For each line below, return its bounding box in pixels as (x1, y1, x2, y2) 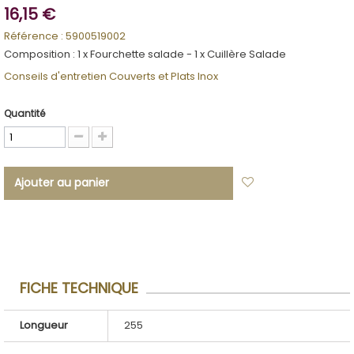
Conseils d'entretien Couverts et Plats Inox (4, 69, 218, 84)
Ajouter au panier (14, 175, 109, 190)
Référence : (4, 28, 63, 43)
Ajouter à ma (264, 175, 333, 190)
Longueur (20, 318, 68, 333)
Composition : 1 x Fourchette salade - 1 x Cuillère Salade (4, 47, 286, 62)
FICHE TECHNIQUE (20, 278, 138, 298)
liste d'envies (4, 199, 70, 214)
